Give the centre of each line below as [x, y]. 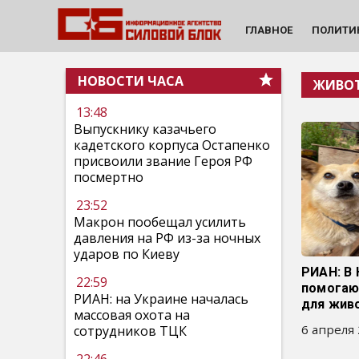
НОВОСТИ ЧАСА [131, 81]
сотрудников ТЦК [130, 331]
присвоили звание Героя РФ [163, 161]
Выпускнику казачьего [145, 129]
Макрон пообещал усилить [160, 222]
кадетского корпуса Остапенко [172, 145]
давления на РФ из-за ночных [167, 238]
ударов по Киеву [127, 254]
